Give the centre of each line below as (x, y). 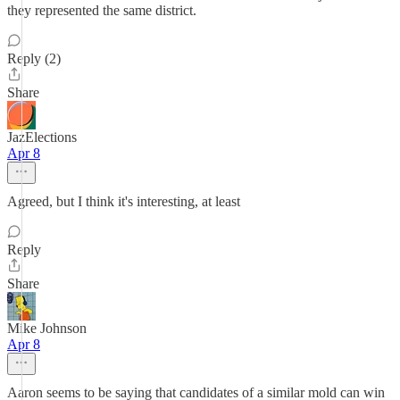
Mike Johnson (47, 328)
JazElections (42, 137)
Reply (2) (34, 58)
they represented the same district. (102, 10)
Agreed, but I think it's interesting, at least (124, 201)
